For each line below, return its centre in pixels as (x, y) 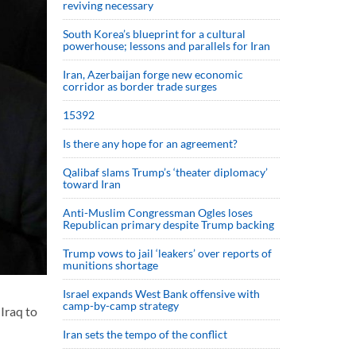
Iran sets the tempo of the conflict (145, 334)
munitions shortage (110, 265)
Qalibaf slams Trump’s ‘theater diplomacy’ (165, 172)
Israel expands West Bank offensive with (161, 294)
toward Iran (92, 184)
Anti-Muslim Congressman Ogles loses (158, 213)
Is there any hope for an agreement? (153, 143)
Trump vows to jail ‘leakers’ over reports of (167, 253)
